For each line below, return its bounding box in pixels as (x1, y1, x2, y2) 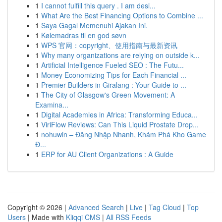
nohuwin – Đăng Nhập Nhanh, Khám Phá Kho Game (41, 129, 206, 139)
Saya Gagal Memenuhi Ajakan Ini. (41, 20, 148, 30)
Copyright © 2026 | (7, 202, 68, 212)
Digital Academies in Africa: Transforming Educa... (41, 110, 198, 119)
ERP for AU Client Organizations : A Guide (41, 149, 173, 159)
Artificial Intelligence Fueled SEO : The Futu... (41, 60, 184, 70)
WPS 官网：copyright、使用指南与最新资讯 (41, 40, 177, 50)
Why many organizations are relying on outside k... (41, 50, 200, 60)
